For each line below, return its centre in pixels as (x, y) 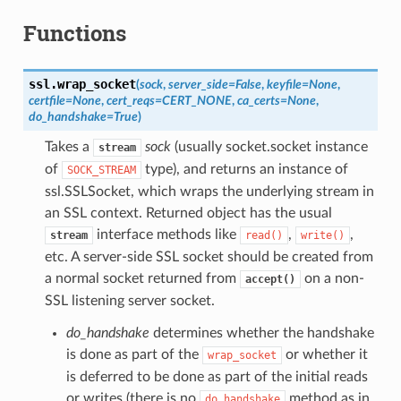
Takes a (68, 146)
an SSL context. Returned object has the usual (188, 213)
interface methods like (166, 234)
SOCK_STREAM (101, 170)
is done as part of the (134, 354)
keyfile (284, 84)
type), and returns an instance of (244, 169)
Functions (74, 33)
